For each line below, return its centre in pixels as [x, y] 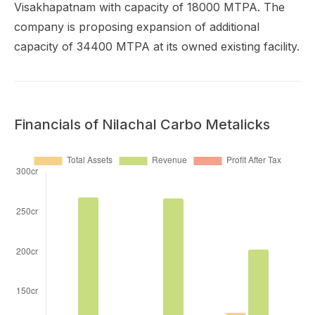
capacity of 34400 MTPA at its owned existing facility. [157, 46]
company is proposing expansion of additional [137, 27]
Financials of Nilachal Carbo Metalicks [142, 124]
